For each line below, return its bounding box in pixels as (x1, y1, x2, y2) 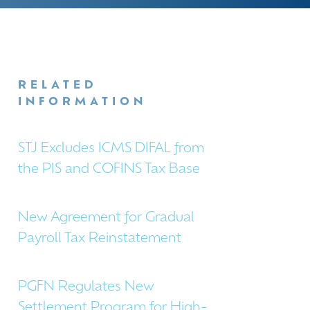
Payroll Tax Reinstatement (18, 232, 181, 246)
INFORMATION (18, 97, 147, 108)
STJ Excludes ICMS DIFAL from (18, 142, 204, 156)
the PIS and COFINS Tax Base (18, 163, 200, 176)
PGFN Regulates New (18, 280, 154, 294)
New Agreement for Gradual (18, 211, 194, 225)
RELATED (18, 80, 98, 91)
